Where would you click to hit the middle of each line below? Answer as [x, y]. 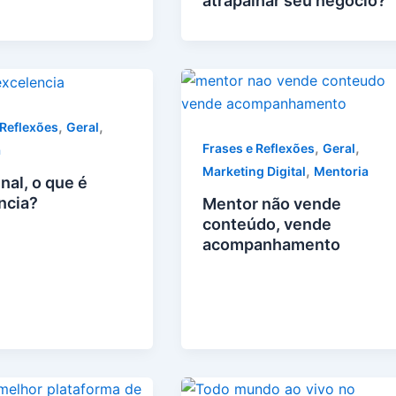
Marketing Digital [255, 171]
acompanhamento [272, 245]
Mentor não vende [272, 204]
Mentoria [342, 171]
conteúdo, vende [267, 225]
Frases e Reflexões [259, 148]
